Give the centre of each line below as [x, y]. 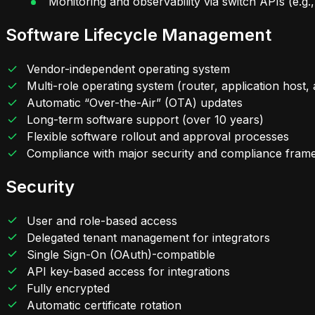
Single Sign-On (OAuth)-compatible [121, 254]
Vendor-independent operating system [129, 69]
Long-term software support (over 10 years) [146, 119]
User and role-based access [102, 220]
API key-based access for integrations [129, 271]
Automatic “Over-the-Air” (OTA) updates [135, 102]
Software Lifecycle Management [139, 34]
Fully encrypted [69, 288]
